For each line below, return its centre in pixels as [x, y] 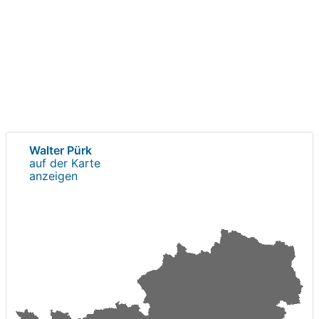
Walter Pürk [61, 150]
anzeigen [53, 176]
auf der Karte [65, 163]
